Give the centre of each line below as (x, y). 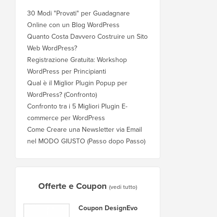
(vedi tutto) (123, 186)
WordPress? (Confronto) (62, 94)
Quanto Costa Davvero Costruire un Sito (87, 36)
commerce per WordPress (66, 117)
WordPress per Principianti (67, 71)
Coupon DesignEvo (108, 208)
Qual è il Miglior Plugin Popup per (77, 83)
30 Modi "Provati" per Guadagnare (78, 13)
